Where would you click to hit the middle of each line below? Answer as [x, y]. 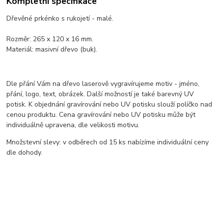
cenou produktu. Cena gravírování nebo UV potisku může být [101, 114]
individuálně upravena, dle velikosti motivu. [73, 125]
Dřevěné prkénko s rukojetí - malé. [60, 18]
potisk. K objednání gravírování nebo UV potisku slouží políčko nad [110, 104]
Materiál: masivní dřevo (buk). [52, 49]
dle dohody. [25, 152]
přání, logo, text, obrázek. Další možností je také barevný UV [100, 94]
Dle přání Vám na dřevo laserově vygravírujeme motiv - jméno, [103, 83]
